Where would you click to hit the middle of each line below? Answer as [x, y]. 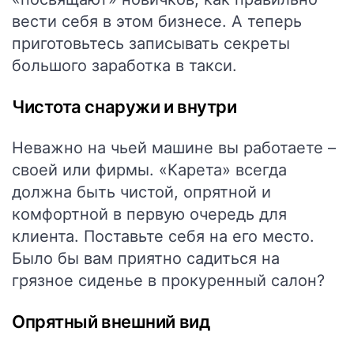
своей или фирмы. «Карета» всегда [149, 170]
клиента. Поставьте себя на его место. [163, 236]
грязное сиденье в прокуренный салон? [168, 281]
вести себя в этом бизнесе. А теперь [157, 21]
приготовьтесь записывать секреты [151, 43]
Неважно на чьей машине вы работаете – [174, 148]
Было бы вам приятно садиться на [146, 258]
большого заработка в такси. [124, 66]
